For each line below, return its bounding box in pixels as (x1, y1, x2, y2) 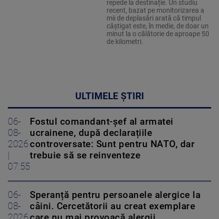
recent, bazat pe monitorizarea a (106, 6, 204, 15)
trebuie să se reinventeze (30, 150, 141, 161)
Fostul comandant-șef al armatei (30, 116, 174, 128)
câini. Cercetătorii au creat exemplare (30, 201, 195, 212)
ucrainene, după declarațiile (30, 128, 152, 139)
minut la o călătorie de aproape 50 (106, 30, 209, 38)
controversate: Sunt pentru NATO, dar (30, 139, 195, 150)
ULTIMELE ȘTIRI (75, 91, 144, 102)
